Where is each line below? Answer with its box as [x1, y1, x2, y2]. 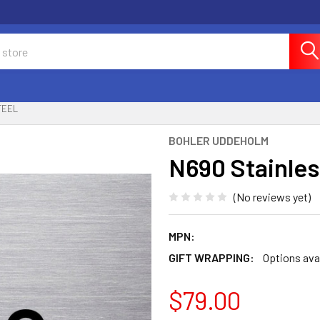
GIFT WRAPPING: [169, 250, 254, 264]
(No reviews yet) [234, 189, 311, 204]
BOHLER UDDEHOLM [169, 134, 269, 147]
